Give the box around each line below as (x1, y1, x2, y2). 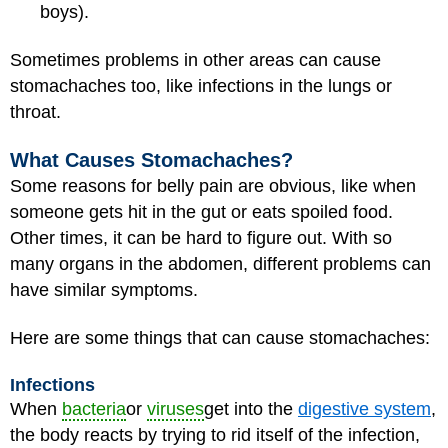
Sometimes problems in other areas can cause (10, 50, 381, 70)
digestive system (298, 398, 431, 419)
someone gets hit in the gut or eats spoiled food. (10, 201, 393, 222)
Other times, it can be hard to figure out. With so (10, 227, 392, 248)
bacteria (62, 398, 126, 419)
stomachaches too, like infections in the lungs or (10, 76, 392, 96)
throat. (10, 102, 61, 122)
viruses (147, 398, 204, 419)
